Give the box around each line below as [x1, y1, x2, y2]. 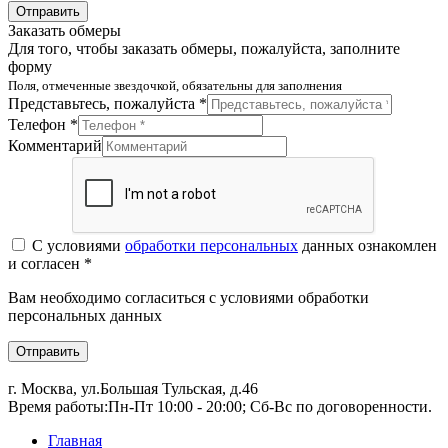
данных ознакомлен [298, 236, 437, 254]
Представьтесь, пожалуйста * [8, 94, 207, 112]
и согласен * [8, 254, 92, 272]
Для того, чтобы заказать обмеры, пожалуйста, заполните [8, 39, 400, 57]
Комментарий [8, 136, 102, 154]
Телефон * [8, 115, 78, 133]
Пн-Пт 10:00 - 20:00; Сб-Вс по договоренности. [108, 397, 432, 415]
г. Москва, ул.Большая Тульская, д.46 [8, 379, 258, 397]
